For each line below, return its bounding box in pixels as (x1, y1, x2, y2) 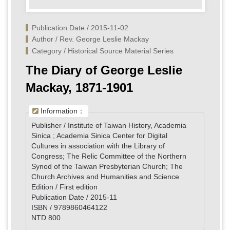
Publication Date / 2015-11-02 (32, 23, 128, 32)
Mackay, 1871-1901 (26, 80, 133, 94)
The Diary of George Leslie (26, 63, 182, 77)
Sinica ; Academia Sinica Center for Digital (31, 131, 167, 140)
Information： (39, 107, 85, 116)
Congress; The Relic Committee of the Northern (31, 151, 186, 160)
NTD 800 (31, 213, 61, 222)
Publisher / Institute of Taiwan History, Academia (31, 121, 186, 129)
